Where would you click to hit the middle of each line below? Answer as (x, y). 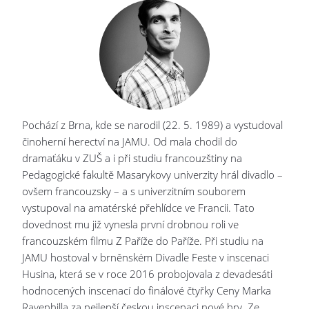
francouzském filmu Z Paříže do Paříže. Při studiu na (143, 241)
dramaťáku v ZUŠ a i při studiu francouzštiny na (132, 158)
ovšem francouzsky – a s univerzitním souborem (134, 191)
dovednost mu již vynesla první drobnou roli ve (131, 224)
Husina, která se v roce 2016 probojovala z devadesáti (148, 274)
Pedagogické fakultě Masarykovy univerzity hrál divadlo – (153, 175)
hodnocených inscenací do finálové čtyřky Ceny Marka (147, 290)
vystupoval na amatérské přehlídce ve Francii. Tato (139, 208)
